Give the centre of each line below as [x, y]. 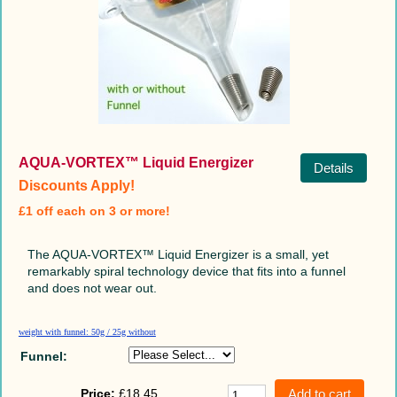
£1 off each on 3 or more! [94, 210]
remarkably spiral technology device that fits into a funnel [186, 271]
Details [333, 167]
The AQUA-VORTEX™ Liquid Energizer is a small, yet [178, 254]
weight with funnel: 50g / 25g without [87, 331]
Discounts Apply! [76, 185]
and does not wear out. [92, 288]
